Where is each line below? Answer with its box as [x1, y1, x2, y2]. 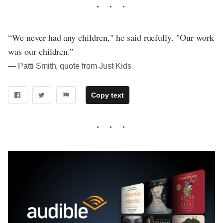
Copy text [91, 91, 124, 100]
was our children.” [8, 45, 74, 57]
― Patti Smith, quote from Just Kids [8, 61, 131, 70]
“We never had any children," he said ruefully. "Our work [8, 31, 214, 43]
